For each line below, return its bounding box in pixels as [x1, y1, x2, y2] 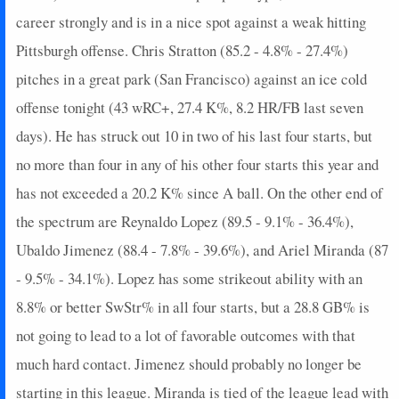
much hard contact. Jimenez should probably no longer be [16, 353, 362, 374]
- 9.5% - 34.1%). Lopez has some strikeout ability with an [16, 267, 362, 289]
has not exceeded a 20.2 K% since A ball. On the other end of [16, 182, 383, 203]
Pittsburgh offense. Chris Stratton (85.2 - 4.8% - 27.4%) [16, 39, 348, 61]
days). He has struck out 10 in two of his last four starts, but [16, 125, 372, 146]
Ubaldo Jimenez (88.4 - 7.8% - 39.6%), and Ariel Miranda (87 [16, 239, 388, 260]
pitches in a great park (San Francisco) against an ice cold [16, 68, 367, 89]
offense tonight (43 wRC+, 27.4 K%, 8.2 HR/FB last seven [16, 96, 363, 118]
